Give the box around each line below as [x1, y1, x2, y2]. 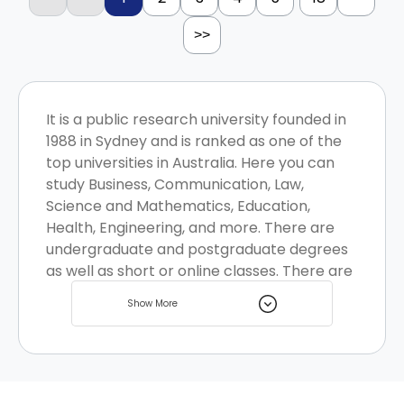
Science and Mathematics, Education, [46, 196, 310, 216]
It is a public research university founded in [46, 109, 346, 130]
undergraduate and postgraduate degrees [46, 239, 348, 260]
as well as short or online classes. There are [46, 261, 353, 281]
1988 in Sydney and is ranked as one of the [46, 131, 342, 151]
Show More [127, 296, 178, 310]
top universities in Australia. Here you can [46, 152, 335, 173]
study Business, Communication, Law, [46, 174, 304, 195]
